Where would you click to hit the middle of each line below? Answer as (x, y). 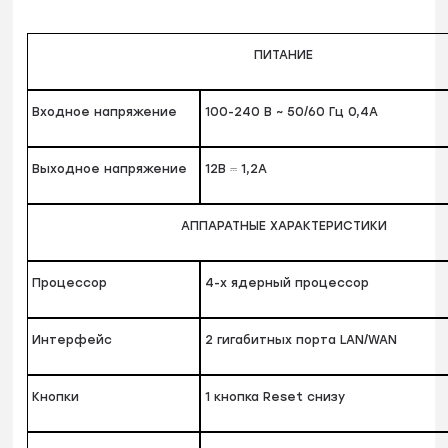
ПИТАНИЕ (284, 55)
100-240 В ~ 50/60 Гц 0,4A (292, 112)
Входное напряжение (105, 112)
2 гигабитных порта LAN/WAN (301, 340)
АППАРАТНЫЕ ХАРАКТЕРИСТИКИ (283, 226)
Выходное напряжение (110, 169)
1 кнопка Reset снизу (275, 397)
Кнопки (56, 397)
